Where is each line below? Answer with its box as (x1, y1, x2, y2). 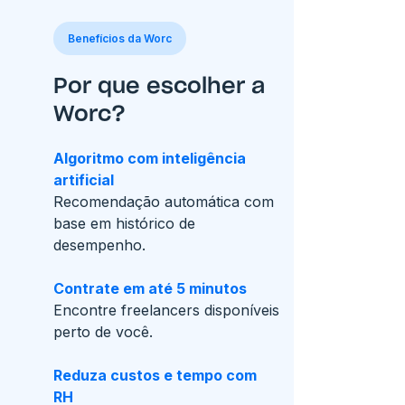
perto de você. (53, 323, 153, 341)
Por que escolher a (53, 76, 265, 98)
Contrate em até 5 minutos (53, 279, 247, 297)
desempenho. (53, 236, 146, 254)
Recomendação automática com (53, 193, 274, 211)
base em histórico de (53, 214, 195, 232)
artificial (53, 171, 114, 189)
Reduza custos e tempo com (53, 366, 257, 384)
